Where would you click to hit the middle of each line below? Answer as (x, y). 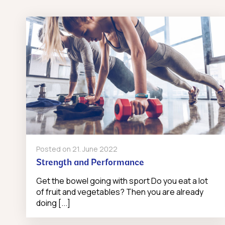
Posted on (54, 149)
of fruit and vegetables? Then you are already (120, 192)
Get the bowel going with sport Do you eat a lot (122, 181)
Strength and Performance (90, 163)
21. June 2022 (95, 149)
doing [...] (53, 203)
